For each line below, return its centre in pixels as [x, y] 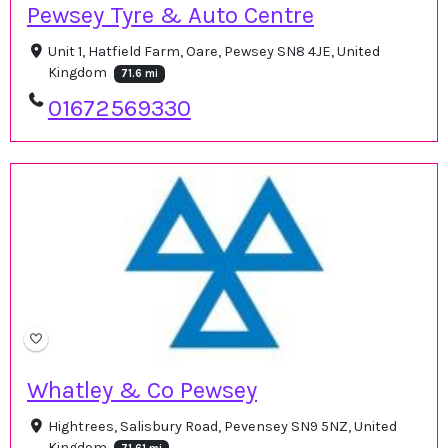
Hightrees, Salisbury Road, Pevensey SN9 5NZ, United [222, 426]
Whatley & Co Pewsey [142, 389]
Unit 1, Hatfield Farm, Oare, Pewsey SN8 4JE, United [213, 52]
